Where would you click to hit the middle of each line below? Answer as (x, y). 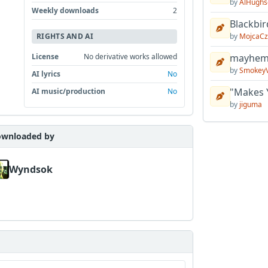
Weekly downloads (66, 11)
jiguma (250, 104)
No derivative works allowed (131, 57)
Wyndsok (31, 170)
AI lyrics (46, 74)
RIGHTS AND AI (65, 36)
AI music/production (69, 92)
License (45, 57)
